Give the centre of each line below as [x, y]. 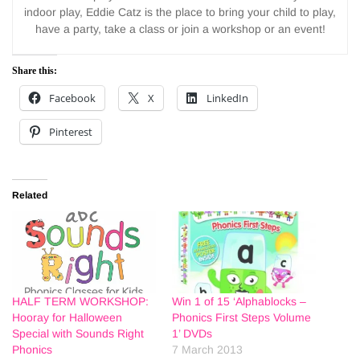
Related [30, 195]
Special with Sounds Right [78, 333]
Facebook [72, 98]
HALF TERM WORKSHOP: [80, 301]
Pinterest [71, 131]
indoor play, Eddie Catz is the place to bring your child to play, [180, 12]
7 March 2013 [207, 349]
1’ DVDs [192, 333]
